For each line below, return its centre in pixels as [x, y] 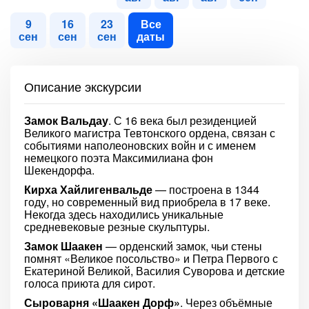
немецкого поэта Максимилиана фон [119, 158]
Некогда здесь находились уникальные [124, 214]
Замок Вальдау [66, 120]
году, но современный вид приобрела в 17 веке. [147, 202]
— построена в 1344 [206, 189]
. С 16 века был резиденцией [182, 120]
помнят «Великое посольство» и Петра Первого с [151, 258]
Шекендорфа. [59, 170]
